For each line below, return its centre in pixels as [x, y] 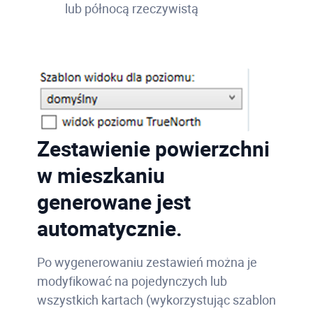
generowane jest [114, 201]
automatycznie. [109, 228]
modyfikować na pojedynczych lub [132, 281]
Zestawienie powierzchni [153, 148]
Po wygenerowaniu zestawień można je [147, 262]
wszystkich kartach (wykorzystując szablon [156, 299]
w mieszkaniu [101, 175]
